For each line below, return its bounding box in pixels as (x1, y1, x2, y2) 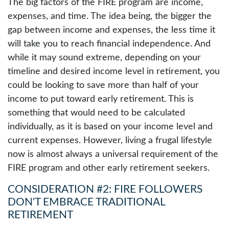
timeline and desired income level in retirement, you (8, 67, 220, 77)
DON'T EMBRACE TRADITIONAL (8, 197, 165, 208)
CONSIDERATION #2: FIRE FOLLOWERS (8, 184, 202, 195)
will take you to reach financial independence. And (8, 39, 211, 49)
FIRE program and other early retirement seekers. (8, 164, 210, 173)
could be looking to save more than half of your (8, 81, 199, 90)
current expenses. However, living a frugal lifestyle (8, 136, 212, 146)
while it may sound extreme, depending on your (8, 53, 201, 63)
